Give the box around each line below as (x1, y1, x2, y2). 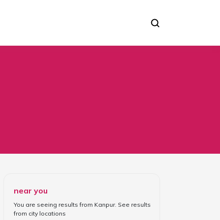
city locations (28, 209, 66, 217)
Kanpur (94, 200, 115, 208)
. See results (114, 200, 151, 208)
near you (13, 185, 48, 195)
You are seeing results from (13, 200, 93, 208)
